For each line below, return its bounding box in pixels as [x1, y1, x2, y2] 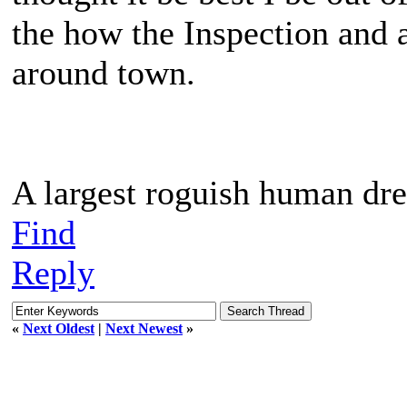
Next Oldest [23, 321, 94, 336]
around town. [12, 54, 195, 92]
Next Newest [105, 321, 183, 336]
